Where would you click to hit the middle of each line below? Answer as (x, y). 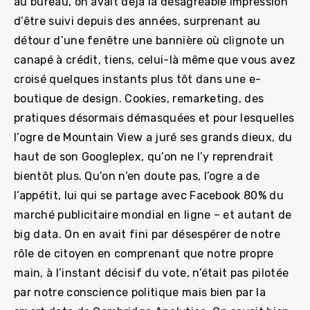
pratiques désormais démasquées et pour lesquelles (154, 118)
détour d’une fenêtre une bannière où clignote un (149, 40)
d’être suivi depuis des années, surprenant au (137, 21)
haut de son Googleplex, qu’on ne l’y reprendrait (144, 156)
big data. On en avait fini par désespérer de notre (147, 234)
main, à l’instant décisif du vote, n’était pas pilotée (152, 273)
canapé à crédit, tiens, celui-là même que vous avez (155, 60)
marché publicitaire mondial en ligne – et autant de (153, 215)
